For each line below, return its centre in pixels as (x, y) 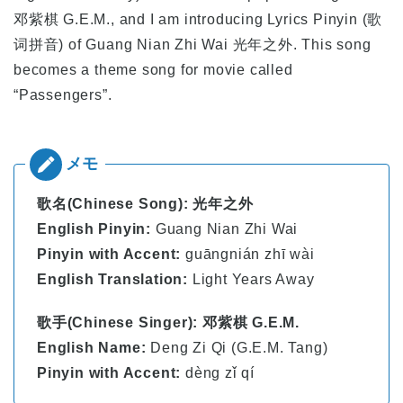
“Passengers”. (63, 95)
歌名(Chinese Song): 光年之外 (145, 204)
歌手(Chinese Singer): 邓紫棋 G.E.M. (168, 323)
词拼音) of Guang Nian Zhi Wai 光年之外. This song (193, 45)
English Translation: (115, 280)
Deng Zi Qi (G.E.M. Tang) (239, 348)
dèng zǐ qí (220, 373)
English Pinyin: (96, 229)
